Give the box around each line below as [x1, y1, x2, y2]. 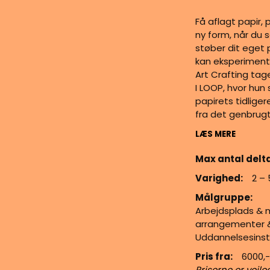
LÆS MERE [195, 128, 236, 140]
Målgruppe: [195, 191, 253, 204]
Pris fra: [195, 250, 233, 263]
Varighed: [195, 172, 243, 184]
